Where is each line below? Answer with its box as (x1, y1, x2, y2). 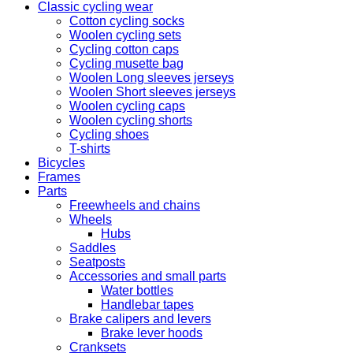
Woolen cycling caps (69, 99, 185, 113)
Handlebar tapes (101, 298, 194, 311)
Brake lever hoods (101, 326, 203, 340)
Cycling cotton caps (69, 43, 179, 56)
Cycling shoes (69, 128, 149, 141)
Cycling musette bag (69, 57, 184, 70)
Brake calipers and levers (69, 312, 211, 325)
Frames (38, 170, 80, 184)
